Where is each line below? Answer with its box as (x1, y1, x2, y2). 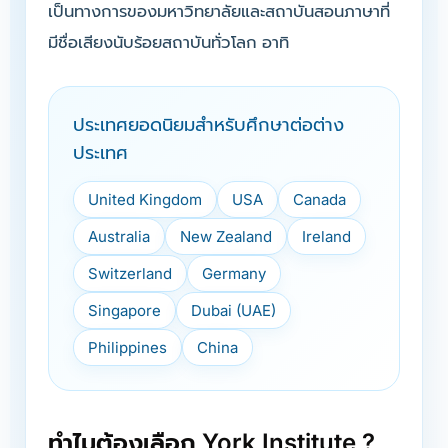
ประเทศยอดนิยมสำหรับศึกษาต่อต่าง (73, 113, 344, 135)
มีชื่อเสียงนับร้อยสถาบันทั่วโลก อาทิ (48, 31, 289, 52)
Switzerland (88, 263, 172, 283)
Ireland (302, 226, 351, 246)
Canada (293, 189, 346, 209)
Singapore (88, 300, 161, 320)
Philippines (88, 337, 167, 357)
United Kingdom (88, 189, 202, 209)
